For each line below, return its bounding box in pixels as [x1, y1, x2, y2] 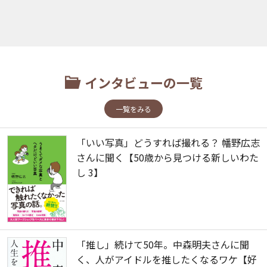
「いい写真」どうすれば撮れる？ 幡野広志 [76, 135, 260, 150]
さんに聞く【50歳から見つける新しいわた [76, 150, 259, 165]
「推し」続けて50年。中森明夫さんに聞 [76, 237, 249, 252]
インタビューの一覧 [84, 73, 203, 92]
